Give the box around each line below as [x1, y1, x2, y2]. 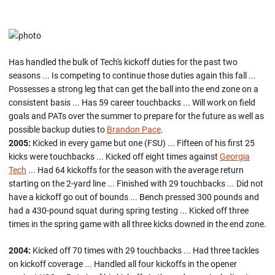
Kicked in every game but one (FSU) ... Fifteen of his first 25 [31, 138, 255, 148]
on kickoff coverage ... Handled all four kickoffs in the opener [9, 259, 237, 269]
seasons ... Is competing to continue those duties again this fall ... [9, 71, 256, 80]
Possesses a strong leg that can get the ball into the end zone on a [9, 84, 258, 94]
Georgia [220, 152, 250, 161]
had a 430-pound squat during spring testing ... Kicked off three [9, 206, 249, 215]
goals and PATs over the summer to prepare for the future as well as [9, 111, 264, 121]
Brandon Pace [107, 125, 161, 134]
